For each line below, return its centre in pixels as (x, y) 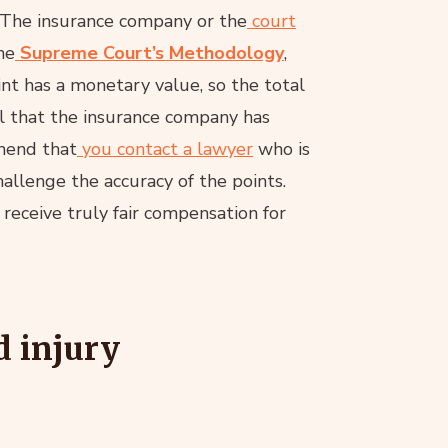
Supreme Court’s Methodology (152, 52)
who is (281, 148)
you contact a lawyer (167, 148)
